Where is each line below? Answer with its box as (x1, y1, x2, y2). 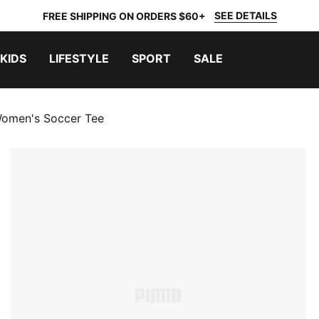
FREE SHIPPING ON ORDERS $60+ (42, 9, 206, 22)
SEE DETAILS (214, 9, 277, 21)
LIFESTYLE (49, 51, 109, 66)
